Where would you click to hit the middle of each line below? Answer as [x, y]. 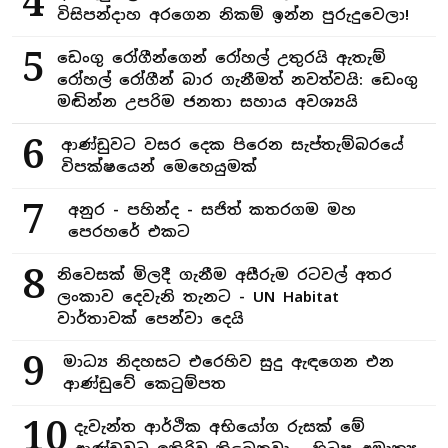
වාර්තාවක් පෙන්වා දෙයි [150, 318]
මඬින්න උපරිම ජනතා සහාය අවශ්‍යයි [207, 101]
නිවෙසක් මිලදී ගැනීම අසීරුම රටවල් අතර [224, 274]
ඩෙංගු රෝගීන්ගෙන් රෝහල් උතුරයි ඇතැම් [221, 57]
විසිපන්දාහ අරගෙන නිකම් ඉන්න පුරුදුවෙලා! [233, 14]
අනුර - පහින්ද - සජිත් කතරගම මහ [212, 209]
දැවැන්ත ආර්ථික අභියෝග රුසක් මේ [219, 426]
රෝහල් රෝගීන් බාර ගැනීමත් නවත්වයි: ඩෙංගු [237, 79]
